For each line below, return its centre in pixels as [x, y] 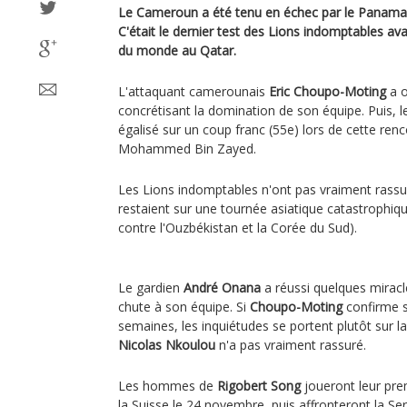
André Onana [222, 288]
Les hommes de [168, 386]
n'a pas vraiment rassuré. [291, 345]
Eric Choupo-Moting [328, 91]
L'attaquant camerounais [194, 91]
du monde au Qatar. [177, 50]
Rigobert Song [259, 386]
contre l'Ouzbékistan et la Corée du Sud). [239, 228]
